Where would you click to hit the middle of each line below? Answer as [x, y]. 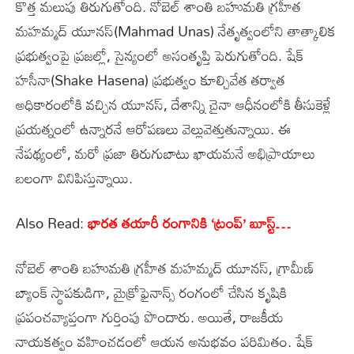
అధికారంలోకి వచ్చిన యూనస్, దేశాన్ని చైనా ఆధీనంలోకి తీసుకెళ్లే [173, 104]
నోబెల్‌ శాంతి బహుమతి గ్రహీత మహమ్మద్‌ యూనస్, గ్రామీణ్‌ [165, 267]
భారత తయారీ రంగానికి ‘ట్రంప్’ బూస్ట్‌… [189, 222]
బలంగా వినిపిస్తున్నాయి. [74, 177]
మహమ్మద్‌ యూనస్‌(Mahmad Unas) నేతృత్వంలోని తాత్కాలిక [176, 30]
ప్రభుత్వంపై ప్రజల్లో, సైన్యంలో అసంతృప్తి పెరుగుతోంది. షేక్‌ [160, 55]
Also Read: [52, 222]
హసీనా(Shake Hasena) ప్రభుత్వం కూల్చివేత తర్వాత [151, 79]
